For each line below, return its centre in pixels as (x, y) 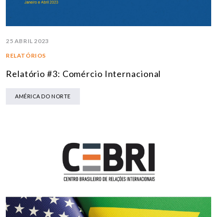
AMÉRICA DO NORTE (43, 96)
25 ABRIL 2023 (27, 41)
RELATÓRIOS (26, 56)
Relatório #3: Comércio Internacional (84, 74)
